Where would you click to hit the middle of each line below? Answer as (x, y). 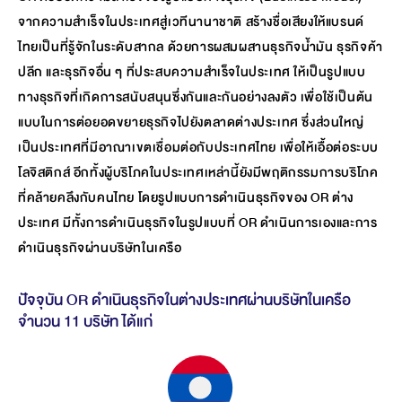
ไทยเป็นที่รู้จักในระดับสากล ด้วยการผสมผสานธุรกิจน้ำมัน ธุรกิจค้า (201, 47)
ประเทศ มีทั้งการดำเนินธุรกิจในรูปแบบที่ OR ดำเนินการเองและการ (198, 223)
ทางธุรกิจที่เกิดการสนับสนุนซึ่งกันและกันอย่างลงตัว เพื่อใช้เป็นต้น (196, 97)
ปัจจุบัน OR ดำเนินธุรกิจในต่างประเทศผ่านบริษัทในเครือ (184, 300)
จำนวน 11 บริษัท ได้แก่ (85, 321)
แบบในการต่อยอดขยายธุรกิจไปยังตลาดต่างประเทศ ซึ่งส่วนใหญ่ (191, 122)
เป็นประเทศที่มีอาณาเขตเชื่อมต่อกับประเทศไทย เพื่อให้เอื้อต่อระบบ (199, 147)
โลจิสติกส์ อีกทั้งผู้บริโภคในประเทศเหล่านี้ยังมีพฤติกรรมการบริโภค (198, 172)
